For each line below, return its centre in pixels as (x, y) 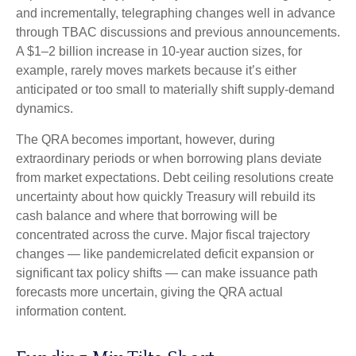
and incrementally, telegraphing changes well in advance (176, 14)
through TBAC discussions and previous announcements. (178, 33)
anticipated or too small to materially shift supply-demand (175, 90)
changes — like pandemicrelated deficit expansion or (165, 254)
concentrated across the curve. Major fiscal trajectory (163, 235)
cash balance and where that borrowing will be (147, 216)
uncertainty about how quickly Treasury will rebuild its (166, 197)
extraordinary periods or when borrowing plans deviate (169, 159)
